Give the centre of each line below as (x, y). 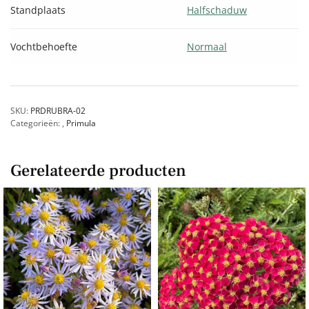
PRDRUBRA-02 (58, 110)
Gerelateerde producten (98, 170)
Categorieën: (36, 123)
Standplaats (38, 10)
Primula (81, 123)
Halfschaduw (217, 10)
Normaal (207, 46)
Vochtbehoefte (44, 46)
